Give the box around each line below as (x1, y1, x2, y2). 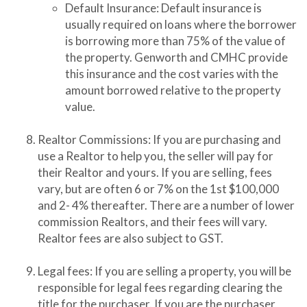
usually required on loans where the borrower (65, 17, 297, 32)
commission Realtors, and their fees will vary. (38, 214, 267, 229)
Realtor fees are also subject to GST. (38, 231, 223, 245)
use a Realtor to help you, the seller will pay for (38, 149, 273, 163)
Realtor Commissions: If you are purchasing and (38, 132, 281, 147)
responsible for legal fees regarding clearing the (38, 280, 282, 295)
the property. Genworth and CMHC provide (65, 50, 288, 64)
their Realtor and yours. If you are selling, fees (38, 165, 272, 180)
